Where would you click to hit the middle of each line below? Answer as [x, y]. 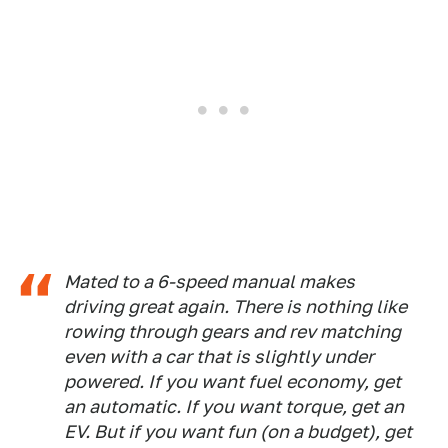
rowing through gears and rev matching [232, 332]
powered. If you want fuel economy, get [232, 382]
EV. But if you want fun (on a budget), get [238, 432]
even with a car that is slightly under [219, 357]
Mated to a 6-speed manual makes [209, 282]
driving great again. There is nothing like [235, 307]
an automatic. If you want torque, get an [234, 407]
